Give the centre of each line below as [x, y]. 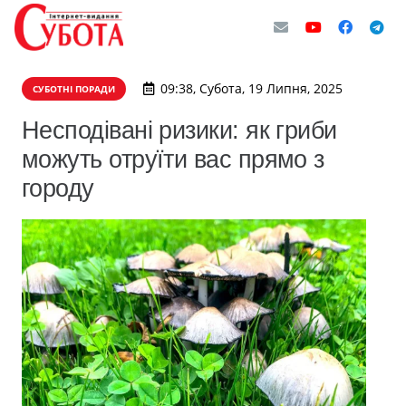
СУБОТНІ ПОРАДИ [74, 89]
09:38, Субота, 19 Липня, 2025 [251, 88]
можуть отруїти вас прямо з [173, 159]
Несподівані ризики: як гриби [179, 130]
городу [58, 188]
